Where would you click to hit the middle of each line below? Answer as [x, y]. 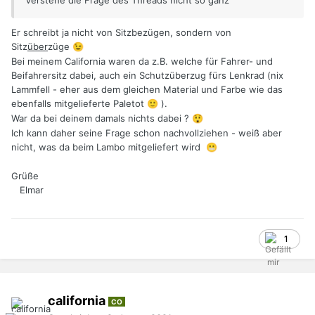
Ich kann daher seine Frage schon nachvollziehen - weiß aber [147, 133]
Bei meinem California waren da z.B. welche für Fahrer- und [142, 62]
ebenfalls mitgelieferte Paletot [79, 104]
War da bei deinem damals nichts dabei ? [102, 118]
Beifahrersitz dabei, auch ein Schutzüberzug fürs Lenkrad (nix [147, 76]
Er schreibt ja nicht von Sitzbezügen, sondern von [121, 33]
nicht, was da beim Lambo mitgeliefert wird [109, 147]
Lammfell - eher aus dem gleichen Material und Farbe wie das [147, 90]
